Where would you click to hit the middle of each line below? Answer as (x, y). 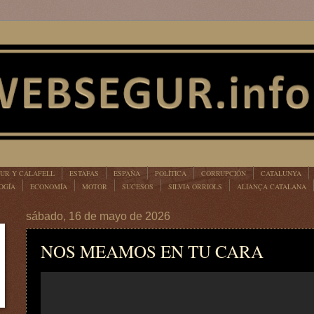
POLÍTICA (171, 173)
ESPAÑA (127, 173)
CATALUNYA (281, 173)
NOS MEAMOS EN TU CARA (152, 251)
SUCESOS (138, 186)
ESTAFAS (84, 173)
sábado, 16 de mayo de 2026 (98, 216)
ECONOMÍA (49, 186)
